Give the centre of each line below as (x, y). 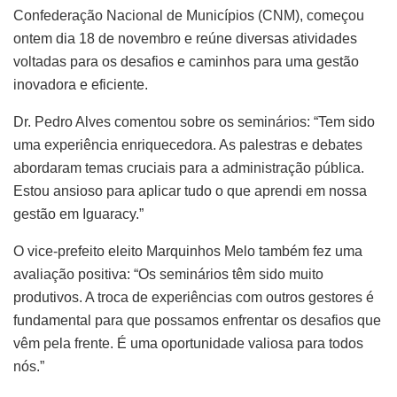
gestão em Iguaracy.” (78, 214)
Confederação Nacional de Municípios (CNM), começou (189, 15)
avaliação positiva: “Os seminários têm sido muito (168, 274)
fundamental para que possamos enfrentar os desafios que (197, 320)
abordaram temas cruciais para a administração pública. (189, 167)
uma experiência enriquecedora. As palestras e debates (188, 144)
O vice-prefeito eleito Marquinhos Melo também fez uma (188, 251)
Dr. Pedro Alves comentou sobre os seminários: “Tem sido (194, 121)
